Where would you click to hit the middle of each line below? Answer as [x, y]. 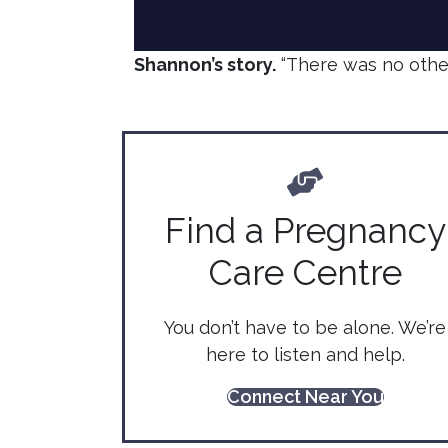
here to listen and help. [305, 354]
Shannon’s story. [205, 64]
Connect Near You [305, 396]
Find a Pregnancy [305, 230]
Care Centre [305, 272]
